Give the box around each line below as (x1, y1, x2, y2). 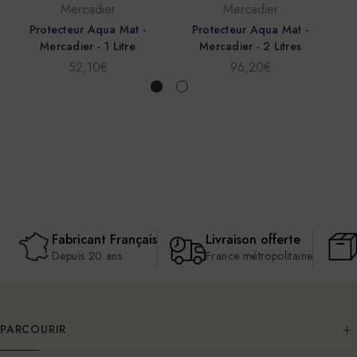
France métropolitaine (206, 247, 313, 264)
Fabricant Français (52, 229, 157, 249)
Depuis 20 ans (52, 247, 123, 264)
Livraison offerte (206, 229, 300, 249)
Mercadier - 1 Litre (40, 37, 135, 54)
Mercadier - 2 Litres (199, 37, 301, 54)
